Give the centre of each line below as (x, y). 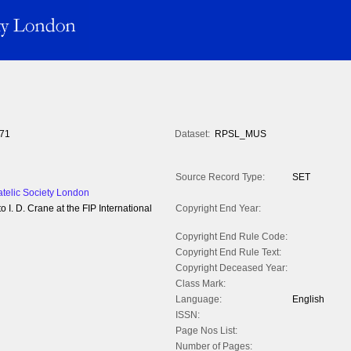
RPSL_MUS (241, 134)
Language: (199, 300)
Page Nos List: (206, 331)
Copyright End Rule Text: (228, 253)
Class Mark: (201, 284)
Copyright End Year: (218, 209)
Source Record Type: (220, 177)
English (308, 300)
